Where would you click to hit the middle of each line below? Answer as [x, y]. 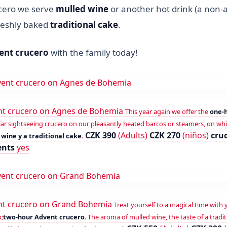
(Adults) [133, 135]
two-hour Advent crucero [44, 217]
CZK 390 [101, 135]
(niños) [196, 135]
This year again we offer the [167, 111]
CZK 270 [165, 135]
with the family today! [93, 52]
